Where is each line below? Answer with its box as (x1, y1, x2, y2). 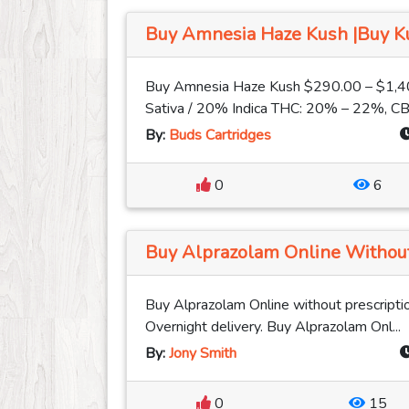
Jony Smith (169, 343, 236, 364)
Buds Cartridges (169, 125, 271, 146)
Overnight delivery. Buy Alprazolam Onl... (145, 317, 401, 338)
